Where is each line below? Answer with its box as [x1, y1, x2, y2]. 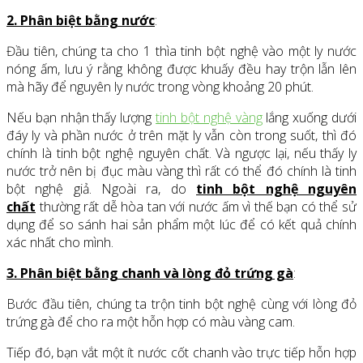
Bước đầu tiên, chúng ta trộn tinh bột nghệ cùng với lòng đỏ [6, 295, 357, 314]
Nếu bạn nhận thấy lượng [6, 109, 156, 127]
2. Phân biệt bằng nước [6, 11, 155, 30]
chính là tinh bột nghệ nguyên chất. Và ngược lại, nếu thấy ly [6, 144, 357, 163]
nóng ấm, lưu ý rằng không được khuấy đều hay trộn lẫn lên [6, 60, 357, 79]
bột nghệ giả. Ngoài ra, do [6, 180, 196, 199]
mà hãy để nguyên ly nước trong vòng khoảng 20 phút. [6, 78, 317, 96]
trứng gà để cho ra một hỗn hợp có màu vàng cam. [6, 313, 295, 331]
